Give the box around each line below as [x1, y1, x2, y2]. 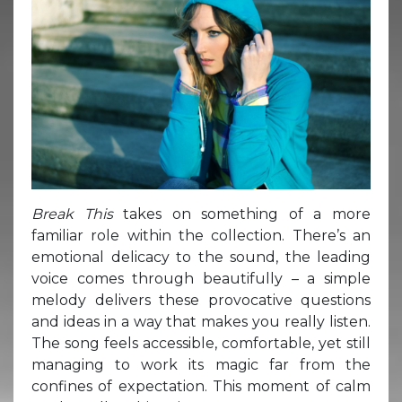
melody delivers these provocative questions [31, 291, 371, 309]
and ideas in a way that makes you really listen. [31, 312, 371, 330]
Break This [31, 205, 124, 223]
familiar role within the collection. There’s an [31, 226, 371, 244]
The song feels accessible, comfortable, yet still [31, 334, 371, 352]
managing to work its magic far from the [31, 355, 371, 373]
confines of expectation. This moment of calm [31, 377, 371, 395]
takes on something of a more [123, 205, 371, 223]
